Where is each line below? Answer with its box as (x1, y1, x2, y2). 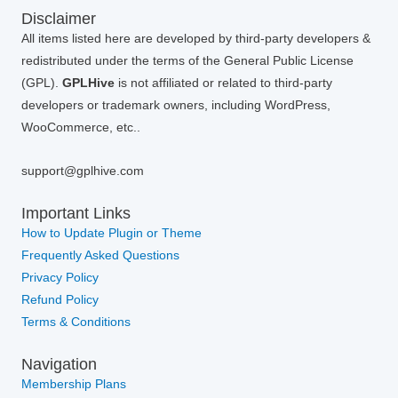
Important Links (21, 203, 131, 223)
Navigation (21, 354, 97, 374)
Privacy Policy (21, 271, 99, 285)
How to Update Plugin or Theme (21, 227, 202, 241)
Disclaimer (21, 9, 96, 28)
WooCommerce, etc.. (21, 121, 140, 135)
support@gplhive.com (21, 164, 144, 179)
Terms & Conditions (21, 315, 131, 330)
